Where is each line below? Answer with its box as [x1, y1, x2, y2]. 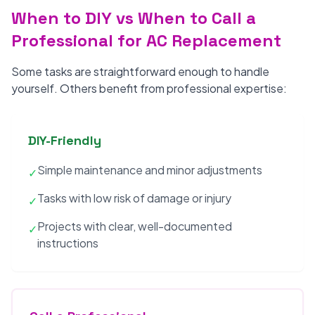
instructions [37, 236, 98, 250]
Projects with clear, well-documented [37, 219, 232, 233]
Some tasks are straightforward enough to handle [11, 64, 269, 79]
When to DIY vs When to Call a [11, 7, 256, 29]
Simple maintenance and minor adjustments [37, 162, 262, 177]
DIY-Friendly [28, 132, 101, 148]
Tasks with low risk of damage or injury [37, 191, 231, 205]
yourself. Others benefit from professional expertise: [11, 81, 287, 96]
